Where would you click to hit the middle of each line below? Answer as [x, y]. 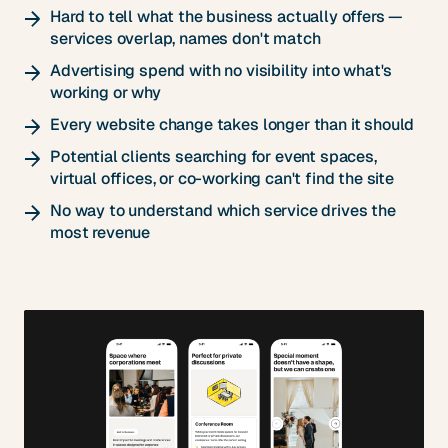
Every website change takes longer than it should [232, 124]
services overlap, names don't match [185, 38]
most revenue [100, 232]
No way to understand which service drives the [223, 210]
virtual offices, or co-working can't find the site [222, 178]
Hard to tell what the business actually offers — [227, 16]
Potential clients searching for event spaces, [213, 156]
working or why [105, 92]
